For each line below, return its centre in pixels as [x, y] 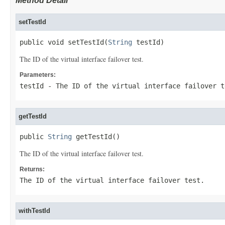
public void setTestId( [64, 42]
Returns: [32, 169]
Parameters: [38, 75]
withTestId [34, 211]
